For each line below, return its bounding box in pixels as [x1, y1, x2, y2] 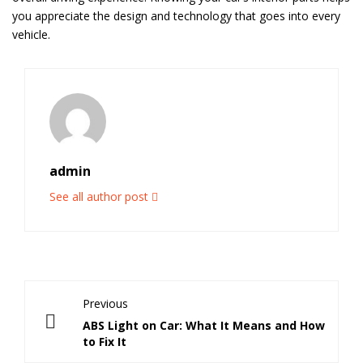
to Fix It [83, 333, 126, 349]
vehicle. [12, 26, 50, 42]
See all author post [49, 188, 152, 204]
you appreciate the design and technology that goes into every [12, 7, 340, 23]
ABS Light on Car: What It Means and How [83, 317, 325, 333]
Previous [83, 295, 128, 311]
